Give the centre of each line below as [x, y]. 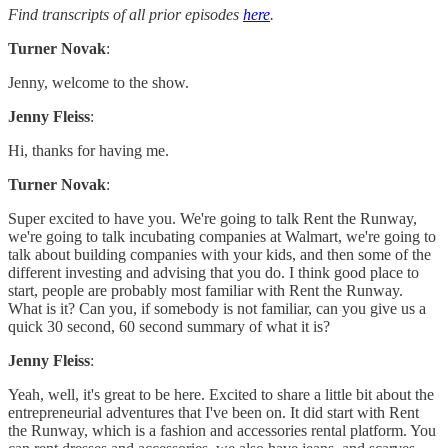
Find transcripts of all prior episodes [125, 15]
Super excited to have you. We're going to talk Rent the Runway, [212, 219]
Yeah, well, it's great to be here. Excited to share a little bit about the [221, 395]
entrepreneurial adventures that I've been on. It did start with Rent [213, 413]
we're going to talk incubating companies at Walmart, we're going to [222, 237]
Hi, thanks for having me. [88, 151]
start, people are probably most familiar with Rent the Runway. [205, 291]
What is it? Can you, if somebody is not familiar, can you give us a [217, 309]
